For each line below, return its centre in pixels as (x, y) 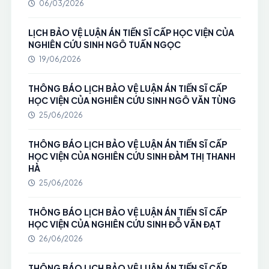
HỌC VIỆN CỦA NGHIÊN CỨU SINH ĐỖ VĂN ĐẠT (124, 224)
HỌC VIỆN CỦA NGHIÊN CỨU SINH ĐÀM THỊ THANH (131, 156)
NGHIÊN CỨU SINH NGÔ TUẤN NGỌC (104, 44)
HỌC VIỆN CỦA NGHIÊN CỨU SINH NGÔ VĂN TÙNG (132, 100)
